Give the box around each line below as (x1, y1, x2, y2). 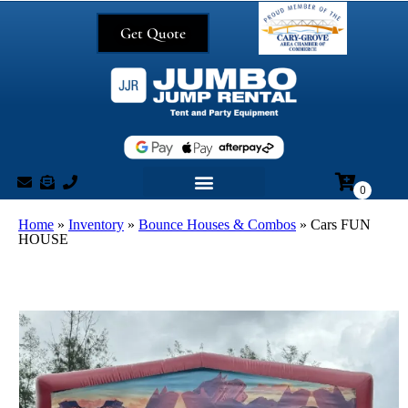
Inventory (68, 217, 124, 233)
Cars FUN (311, 217, 371, 233)
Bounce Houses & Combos (138, 217, 296, 233)
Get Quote (120, 23, 186, 43)
